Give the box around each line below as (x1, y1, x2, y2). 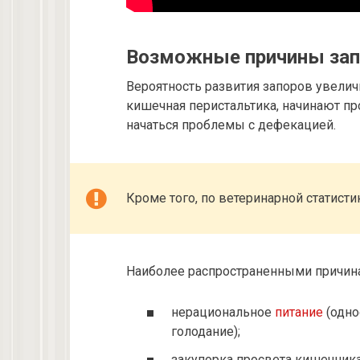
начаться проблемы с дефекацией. (126, 117, 336, 133)
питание (275, 305, 323, 321)
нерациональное (171, 305, 275, 321)
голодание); (171, 324, 240, 340)
